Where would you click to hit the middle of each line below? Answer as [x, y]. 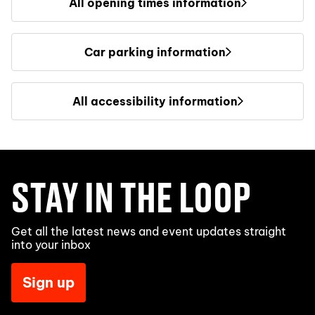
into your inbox [51, 245]
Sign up [49, 282]
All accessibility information [155, 101]
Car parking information [155, 52]
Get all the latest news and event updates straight [149, 231]
